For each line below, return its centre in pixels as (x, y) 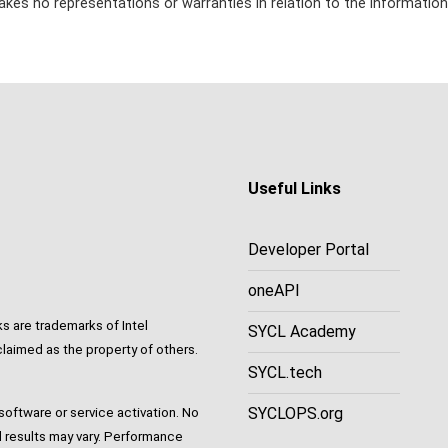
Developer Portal (308, 250)
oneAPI (274, 291)
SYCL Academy (302, 332)
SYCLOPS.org (295, 414)
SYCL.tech (285, 373)
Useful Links (294, 189)
